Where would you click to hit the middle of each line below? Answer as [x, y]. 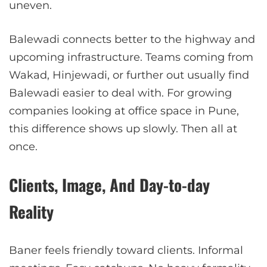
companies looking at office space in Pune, [124, 111]
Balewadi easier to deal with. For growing [120, 93]
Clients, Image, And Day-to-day [109, 184]
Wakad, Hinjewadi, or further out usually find [129, 75]
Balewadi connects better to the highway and [132, 39]
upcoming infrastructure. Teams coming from [131, 57]
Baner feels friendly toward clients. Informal [126, 250]
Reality [31, 211]
